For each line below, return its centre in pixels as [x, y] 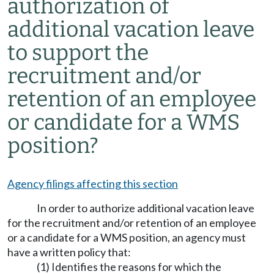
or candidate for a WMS [124, 122]
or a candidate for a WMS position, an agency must [127, 237]
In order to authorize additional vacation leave [146, 208]
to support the [78, 53]
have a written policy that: [69, 252]
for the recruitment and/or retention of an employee [132, 223]
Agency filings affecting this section [93, 183]
